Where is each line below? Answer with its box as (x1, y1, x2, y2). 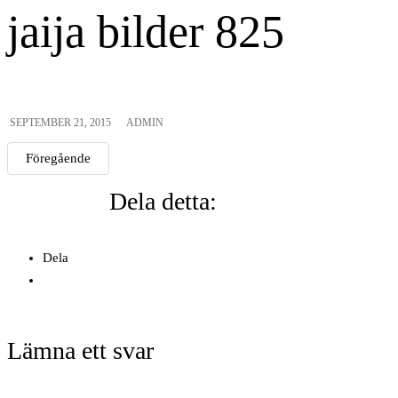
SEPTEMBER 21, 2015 (10, 115, 111, 129)
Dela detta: (109, 187, 217, 215)
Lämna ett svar (7, 336, 154, 364)
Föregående (26, 150, 91, 165)
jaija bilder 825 (7, 5, 284, 57)
